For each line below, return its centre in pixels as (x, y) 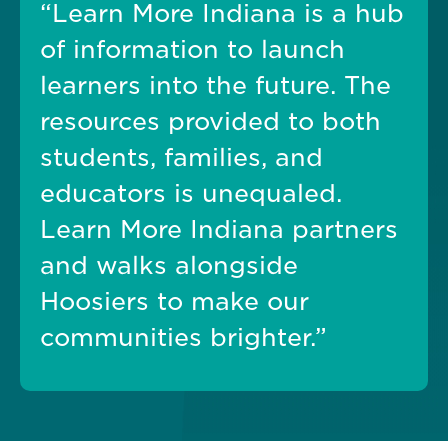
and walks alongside (169, 266)
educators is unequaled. (191, 194)
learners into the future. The (215, 86)
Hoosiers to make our (174, 302)
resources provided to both (210, 122)
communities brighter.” (183, 338)
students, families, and (181, 158)
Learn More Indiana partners (219, 230)
